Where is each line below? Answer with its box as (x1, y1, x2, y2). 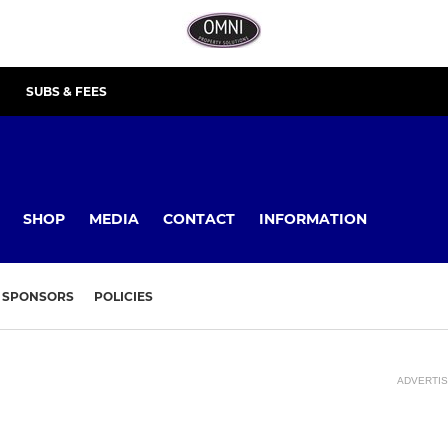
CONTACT (163, 209, 235, 228)
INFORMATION (259, 209, 367, 228)
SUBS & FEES (26, 84, 107, 99)
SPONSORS (2, 289, 74, 305)
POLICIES (94, 289, 153, 305)
